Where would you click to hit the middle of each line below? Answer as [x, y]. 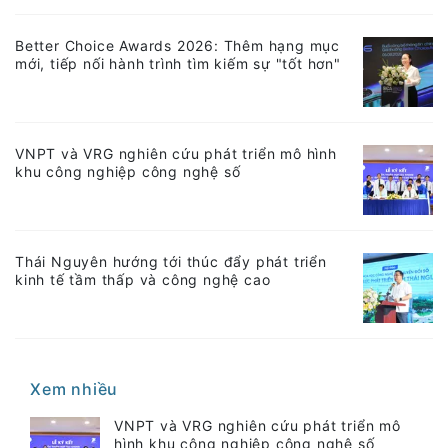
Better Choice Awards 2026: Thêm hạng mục [177, 46]
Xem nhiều [74, 389]
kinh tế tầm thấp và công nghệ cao [143, 280]
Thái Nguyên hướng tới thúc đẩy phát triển [171, 262]
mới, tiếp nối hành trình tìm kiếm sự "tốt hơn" [178, 64]
